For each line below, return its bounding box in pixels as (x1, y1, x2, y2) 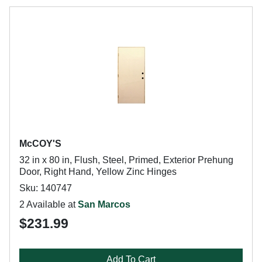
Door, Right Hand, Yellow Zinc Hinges (19, 167, 177, 177)
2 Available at (19, 199, 78, 209)
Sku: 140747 (19, 183, 72, 193)
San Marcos (78, 199, 130, 209)
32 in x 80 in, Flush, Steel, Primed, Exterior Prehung (19, 155, 233, 165)
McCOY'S (19, 139, 61, 149)
